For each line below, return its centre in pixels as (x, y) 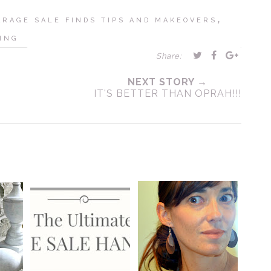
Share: (168, 56)
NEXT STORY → (168, 82)
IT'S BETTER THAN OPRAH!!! (168, 93)
